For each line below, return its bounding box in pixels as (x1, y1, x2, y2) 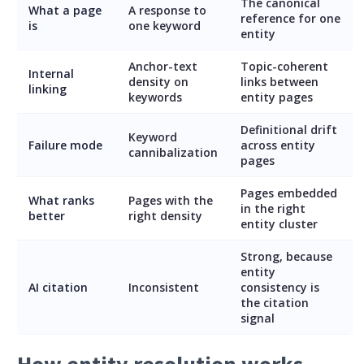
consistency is (240, 279, 319, 295)
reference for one (240, 10, 340, 26)
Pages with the (128, 192, 213, 208)
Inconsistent (128, 279, 199, 295)
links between (240, 73, 318, 89)
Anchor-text (128, 58, 197, 74)
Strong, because (240, 248, 332, 264)
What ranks (28, 192, 94, 208)
